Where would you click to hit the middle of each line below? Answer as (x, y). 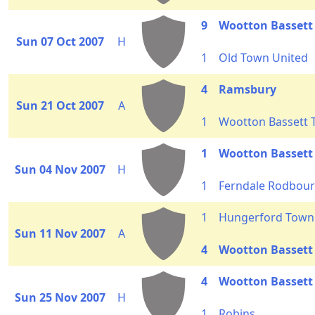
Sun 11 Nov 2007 (60, 233)
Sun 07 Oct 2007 (60, 41)
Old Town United (263, 58)
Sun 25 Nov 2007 (60, 297)
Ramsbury (247, 89)
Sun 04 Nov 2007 (60, 169)
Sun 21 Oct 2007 (60, 105)
